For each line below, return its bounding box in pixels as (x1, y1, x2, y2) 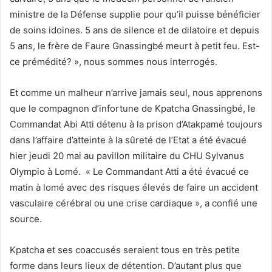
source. (10, 212, 42, 225)
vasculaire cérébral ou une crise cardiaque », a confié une (10, 197, 257, 209)
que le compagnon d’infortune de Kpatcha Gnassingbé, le (10, 102, 256, 114)
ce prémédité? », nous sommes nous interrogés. (10, 55, 217, 67)
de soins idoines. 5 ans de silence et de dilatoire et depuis (10, 24, 259, 36)
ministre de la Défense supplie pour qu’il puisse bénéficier (10, 8, 260, 20)
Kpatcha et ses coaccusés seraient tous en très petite (10, 243, 240, 256)
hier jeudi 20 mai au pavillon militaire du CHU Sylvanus (10, 149, 244, 161)
